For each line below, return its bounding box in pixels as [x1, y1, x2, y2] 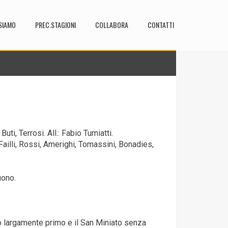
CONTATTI [148, 19, 174, 30]
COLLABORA [95, 19, 128, 30]
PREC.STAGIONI [35, 19, 76, 30]
